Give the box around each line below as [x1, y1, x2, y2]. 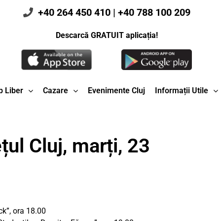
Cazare [42, 86, 68, 96]
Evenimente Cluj [87, 86, 145, 96]
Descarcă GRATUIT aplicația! [55, 31, 158, 40]
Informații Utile [154, 86, 208, 96]
